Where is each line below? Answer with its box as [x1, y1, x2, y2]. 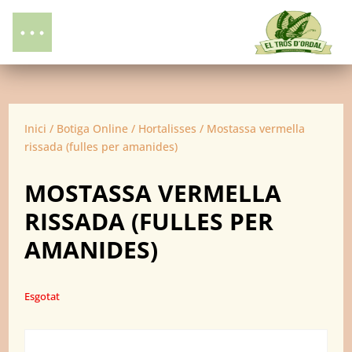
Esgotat [24, 289, 60, 303]
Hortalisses [138, 121, 197, 136]
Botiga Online [57, 121, 129, 136]
